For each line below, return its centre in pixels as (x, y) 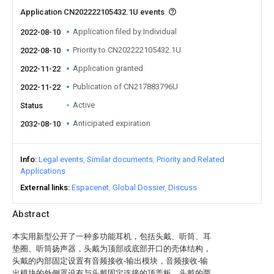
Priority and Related (191, 159)
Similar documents (120, 159)
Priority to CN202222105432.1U (127, 50)
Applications (43, 171)
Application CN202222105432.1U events (93, 12)
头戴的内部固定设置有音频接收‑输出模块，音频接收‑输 (110, 261)
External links (44, 187)
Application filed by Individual (125, 31)
